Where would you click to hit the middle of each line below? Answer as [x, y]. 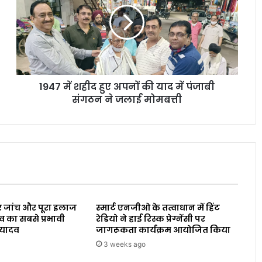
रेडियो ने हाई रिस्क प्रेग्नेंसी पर [151, 218]
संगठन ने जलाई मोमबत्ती [127, 99]
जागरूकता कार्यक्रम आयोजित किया [163, 230]
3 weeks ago [125, 244]
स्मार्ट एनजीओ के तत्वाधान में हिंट [158, 207]
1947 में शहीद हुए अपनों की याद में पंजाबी [127, 87]
